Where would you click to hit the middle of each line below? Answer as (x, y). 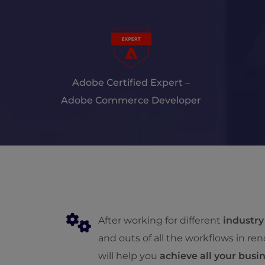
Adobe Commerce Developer (131, 100)
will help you (129, 256)
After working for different (161, 220)
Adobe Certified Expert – (131, 83)
